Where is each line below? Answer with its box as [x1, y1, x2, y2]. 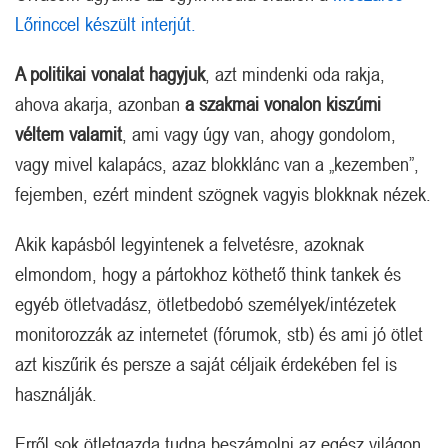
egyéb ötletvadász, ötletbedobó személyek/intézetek [15, 291, 396, 315]
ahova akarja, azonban [15, 91, 185, 115]
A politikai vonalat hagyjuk [15, 61, 205, 85]
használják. [15, 381, 97, 405]
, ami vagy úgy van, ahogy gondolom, [122, 121, 396, 145]
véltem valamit [15, 121, 122, 145]
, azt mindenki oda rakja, [205, 61, 385, 85]
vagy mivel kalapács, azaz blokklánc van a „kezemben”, [15, 151, 419, 175]
